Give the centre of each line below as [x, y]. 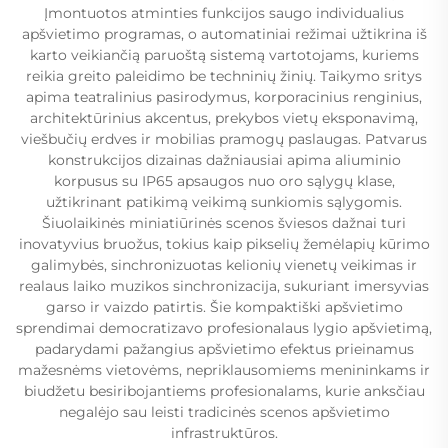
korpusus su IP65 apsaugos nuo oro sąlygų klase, [224, 180]
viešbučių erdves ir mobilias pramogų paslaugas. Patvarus [224, 138]
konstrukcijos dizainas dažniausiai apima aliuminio [224, 159]
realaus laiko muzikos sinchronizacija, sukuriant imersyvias [224, 285]
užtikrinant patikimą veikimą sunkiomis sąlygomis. [224, 201]
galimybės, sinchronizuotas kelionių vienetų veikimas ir [224, 264]
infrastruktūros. [224, 432]
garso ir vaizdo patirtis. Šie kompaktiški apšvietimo [224, 306]
